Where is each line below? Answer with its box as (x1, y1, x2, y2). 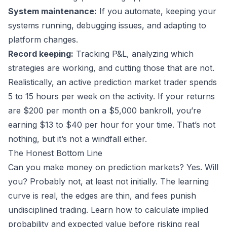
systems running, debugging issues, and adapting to (8, 20, 206, 31)
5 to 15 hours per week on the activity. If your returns (8, 91, 215, 102)
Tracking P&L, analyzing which (73, 49, 194, 59)
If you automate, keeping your (97, 6, 216, 17)
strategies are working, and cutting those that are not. (8, 63, 214, 73)
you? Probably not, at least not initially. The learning (8, 176, 209, 187)
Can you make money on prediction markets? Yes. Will (8, 162, 218, 173)
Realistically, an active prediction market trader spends (8, 77, 217, 88)
